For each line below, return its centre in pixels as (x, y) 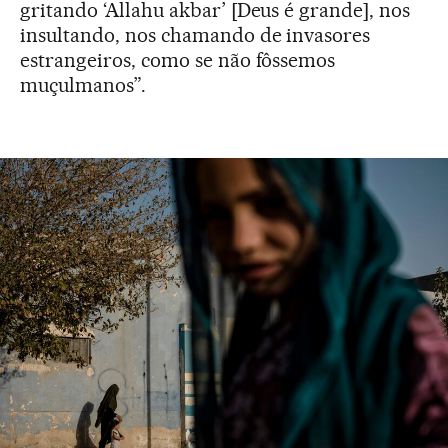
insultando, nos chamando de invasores (195, 35)
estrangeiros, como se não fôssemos (178, 60)
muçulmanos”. (83, 85)
